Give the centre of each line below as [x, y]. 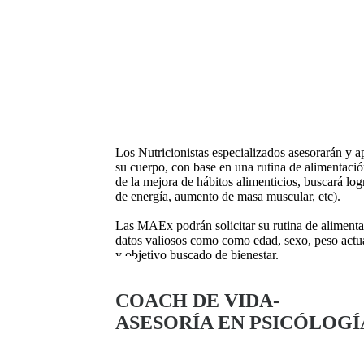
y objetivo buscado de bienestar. [197, 255]
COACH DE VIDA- [200, 301]
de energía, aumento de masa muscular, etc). [228, 196]
